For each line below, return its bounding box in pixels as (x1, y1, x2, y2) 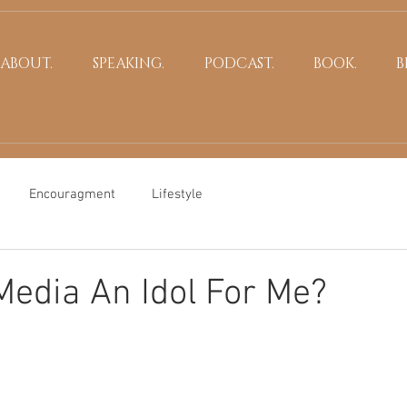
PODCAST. (203, 54, 274, 74)
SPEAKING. (93, 54, 164, 74)
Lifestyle (152, 185, 203, 203)
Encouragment (29, 185, 115, 203)
